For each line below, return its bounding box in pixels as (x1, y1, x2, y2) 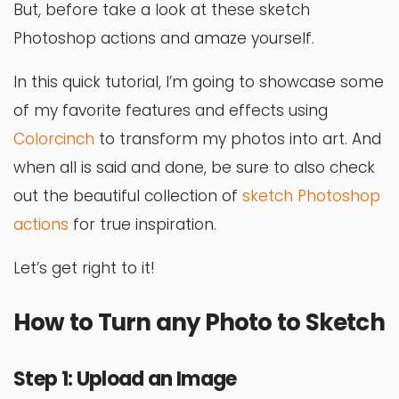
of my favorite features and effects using (13, 100, 328, 122)
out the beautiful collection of (13, 185, 242, 208)
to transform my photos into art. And (94, 128, 381, 151)
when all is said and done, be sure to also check (13, 157, 375, 179)
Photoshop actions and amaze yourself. (13, 28, 314, 50)
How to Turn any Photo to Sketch (13, 306, 385, 339)
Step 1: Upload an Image (13, 365, 237, 394)
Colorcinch (13, 128, 94, 151)
